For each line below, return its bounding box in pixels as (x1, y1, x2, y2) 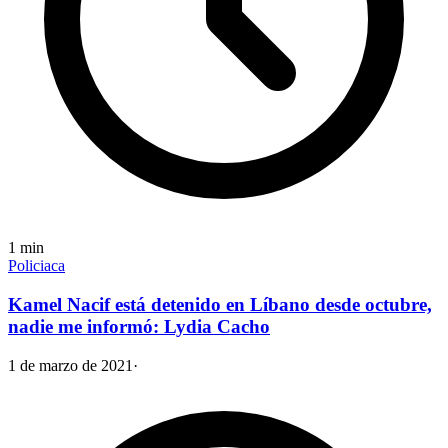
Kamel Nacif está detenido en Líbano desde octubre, (8, 294, 432, 316)
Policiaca (8, 257, 65, 275)
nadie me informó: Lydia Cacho (8, 316, 270, 338)
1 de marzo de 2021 (8, 356, 133, 374)
